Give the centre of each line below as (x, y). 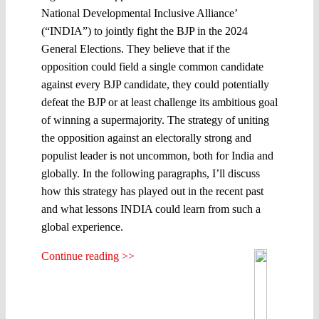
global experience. (82, 226)
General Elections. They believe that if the (136, 48)
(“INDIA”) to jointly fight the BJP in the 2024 (145, 31)
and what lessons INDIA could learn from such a (151, 209)
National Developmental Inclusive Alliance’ (139, 13)
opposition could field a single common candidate (152, 66)
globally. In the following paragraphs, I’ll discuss (151, 173)
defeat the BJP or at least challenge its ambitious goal (159, 102)
